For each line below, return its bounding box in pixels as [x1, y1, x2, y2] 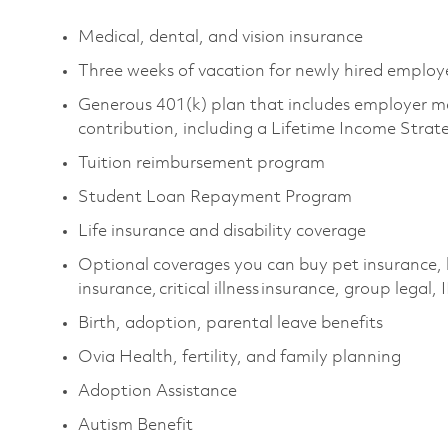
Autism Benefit [78, 416, 197, 434]
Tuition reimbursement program [78, 154, 327, 172]
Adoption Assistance [78, 382, 241, 400]
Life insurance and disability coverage [78, 222, 370, 240]
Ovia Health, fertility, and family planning [78, 348, 405, 366]
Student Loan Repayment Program [78, 188, 356, 206]
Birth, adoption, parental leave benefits [78, 314, 385, 332]
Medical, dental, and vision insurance [78, 28, 367, 46]
